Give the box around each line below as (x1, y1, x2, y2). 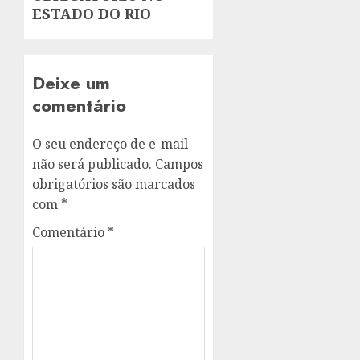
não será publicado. (32, 155, 152, 174)
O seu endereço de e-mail (32, 135, 188, 153)
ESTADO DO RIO (32, 4, 151, 24)
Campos (155, 155, 203, 174)
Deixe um (32, 70, 110, 96)
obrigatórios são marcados (32, 175, 195, 194)
